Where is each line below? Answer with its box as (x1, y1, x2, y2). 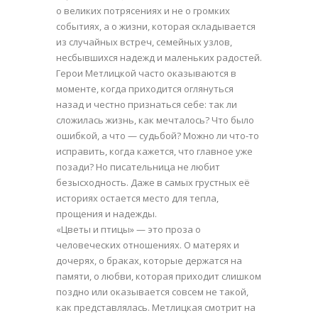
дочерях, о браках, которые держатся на (56, 253, 242, 267)
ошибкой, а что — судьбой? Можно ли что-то (56, 128, 259, 142)
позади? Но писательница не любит (56, 160, 220, 173)
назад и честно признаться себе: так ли (56, 97, 237, 111)
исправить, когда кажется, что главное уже (56, 144, 253, 158)
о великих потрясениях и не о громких (56, 4, 230, 17)
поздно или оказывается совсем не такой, (56, 285, 248, 298)
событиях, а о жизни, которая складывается (56, 19, 256, 33)
